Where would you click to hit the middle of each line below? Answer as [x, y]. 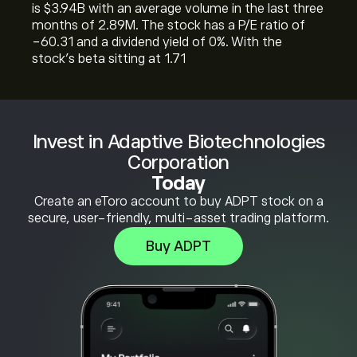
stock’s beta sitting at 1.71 [109, 59]
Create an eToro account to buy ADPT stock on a [178, 202]
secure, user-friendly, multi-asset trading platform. [178, 218]
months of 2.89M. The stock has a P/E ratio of [169, 25]
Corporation [178, 162]
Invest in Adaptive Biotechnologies [178, 141]
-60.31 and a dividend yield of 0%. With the [157, 42]
